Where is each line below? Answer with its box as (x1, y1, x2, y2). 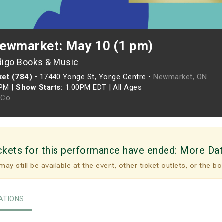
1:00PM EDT (63, 83, 109, 92)
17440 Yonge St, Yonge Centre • (39, 72, 153, 81)
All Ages (113, 83, 142, 92)
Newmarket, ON (153, 72, 207, 81)
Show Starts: (16, 83, 63, 92)
